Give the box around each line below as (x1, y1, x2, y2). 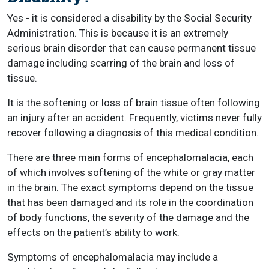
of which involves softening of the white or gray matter (7, 166, 255, 178)
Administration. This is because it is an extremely (7, 27, 228, 39)
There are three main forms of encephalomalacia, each (7, 151, 253, 163)
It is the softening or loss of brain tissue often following (7, 97, 260, 109)
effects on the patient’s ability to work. (7, 226, 180, 238)
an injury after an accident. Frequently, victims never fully (7, 112, 262, 124)
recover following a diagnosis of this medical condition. (7, 127, 259, 139)
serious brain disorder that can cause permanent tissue (7, 42, 256, 54)
